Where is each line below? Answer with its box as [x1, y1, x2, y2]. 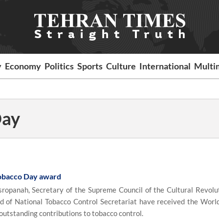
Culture [106, 61, 136, 71]
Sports [77, 61, 103, 71]
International [139, 61, 191, 71]
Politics [44, 61, 74, 71]
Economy [5, 61, 42, 71]
